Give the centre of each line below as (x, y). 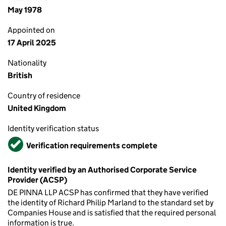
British (20, 75)
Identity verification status (53, 128)
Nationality (27, 63)
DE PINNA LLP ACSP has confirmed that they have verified (108, 192)
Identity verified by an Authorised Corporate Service (102, 170)
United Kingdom (37, 108)
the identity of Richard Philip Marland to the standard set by (110, 203)
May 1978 (25, 10)
